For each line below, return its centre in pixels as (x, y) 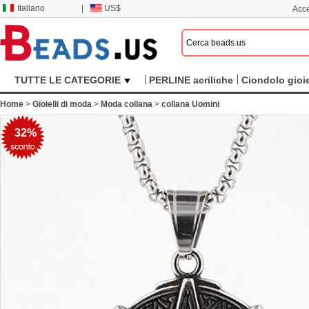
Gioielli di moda (62, 104)
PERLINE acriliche (191, 80)
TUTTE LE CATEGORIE (68, 80)
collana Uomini (190, 104)
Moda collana (127, 104)
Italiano (31, 8)
